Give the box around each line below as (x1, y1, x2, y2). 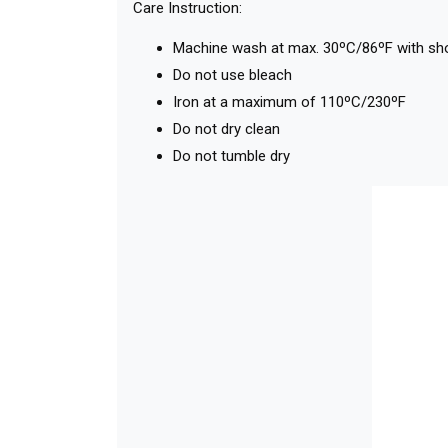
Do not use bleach (173, 66, 292, 85)
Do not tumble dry (173, 147, 290, 166)
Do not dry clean (173, 120, 280, 139)
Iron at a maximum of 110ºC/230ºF (173, 93, 406, 112)
